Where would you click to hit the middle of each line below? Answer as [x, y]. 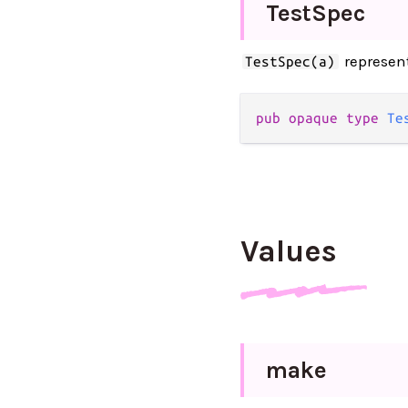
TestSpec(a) [291, 61]
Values [289, 251]
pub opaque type [321, 118]
